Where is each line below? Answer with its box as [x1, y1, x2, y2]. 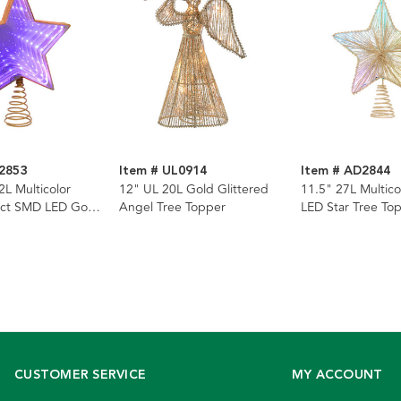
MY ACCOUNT [291, 365, 383, 386]
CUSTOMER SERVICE [14, 365, 146, 386]
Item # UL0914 [119, 161, 207, 182]
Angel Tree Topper [119, 198, 226, 218]
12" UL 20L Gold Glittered [119, 180, 269, 200]
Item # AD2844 [301, 161, 390, 182]
